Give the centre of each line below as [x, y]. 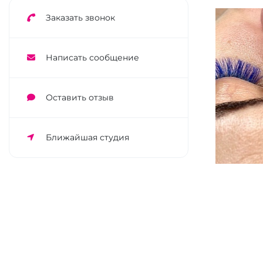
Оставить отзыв [80, 97]
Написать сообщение [92, 57]
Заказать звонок [80, 17]
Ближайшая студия [87, 137]
